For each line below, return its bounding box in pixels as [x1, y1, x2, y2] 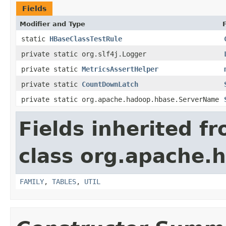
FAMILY [20, 177, 44, 186]
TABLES [52, 177, 76, 186]
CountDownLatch [82, 80, 138, 88]
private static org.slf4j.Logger [21, 49, 146, 58]
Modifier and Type [20, 20, 85, 28]
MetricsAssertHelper [82, 65, 158, 73]
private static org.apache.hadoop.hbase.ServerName [21, 95, 219, 103]
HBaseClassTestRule [49, 34, 122, 43]
